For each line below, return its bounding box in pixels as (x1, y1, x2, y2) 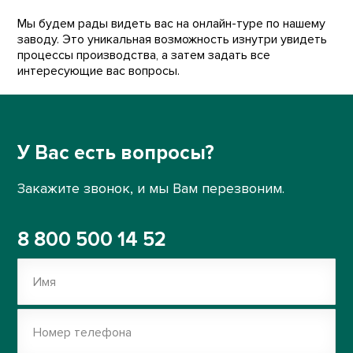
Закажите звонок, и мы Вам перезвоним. (17, 180, 285, 197)
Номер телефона (33, 325, 132, 340)
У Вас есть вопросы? (17, 141, 215, 165)
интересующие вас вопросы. (17, 63, 180, 79)
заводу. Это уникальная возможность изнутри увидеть (17, 32, 328, 47)
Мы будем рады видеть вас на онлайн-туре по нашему (17, 16, 326, 32)
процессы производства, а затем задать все (17, 47, 271, 63)
